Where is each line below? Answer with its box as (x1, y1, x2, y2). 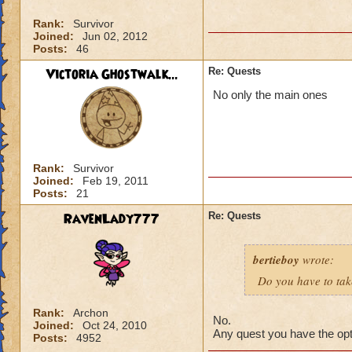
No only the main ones (213, 88, 328, 101)
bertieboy (253, 251, 299, 268)
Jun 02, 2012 (82, 30, 148, 42)
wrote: (299, 251, 334, 267)
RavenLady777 (64, 210, 159, 229)
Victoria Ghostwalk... (45, 65, 178, 84)
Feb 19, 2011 (82, 174, 148, 187)
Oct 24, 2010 (82, 319, 147, 332)
